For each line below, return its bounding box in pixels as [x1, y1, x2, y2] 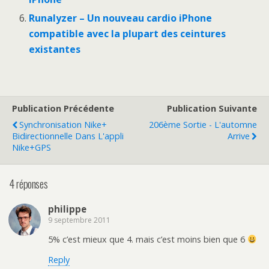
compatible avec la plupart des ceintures [29, 26, 226, 40]
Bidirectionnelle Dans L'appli [12, 130, 124, 142]
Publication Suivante [167, 102, 257, 114]
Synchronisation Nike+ [19, 118, 107, 130]
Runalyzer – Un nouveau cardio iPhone [29, 11, 213, 25]
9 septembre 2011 [48, 215, 110, 225]
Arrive [228, 130, 250, 142]
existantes [29, 42, 81, 56]
